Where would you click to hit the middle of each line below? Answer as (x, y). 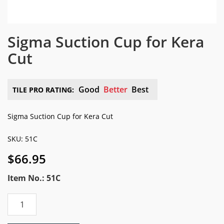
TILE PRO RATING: (43, 90)
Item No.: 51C (34, 178)
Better (115, 89)
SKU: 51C (22, 139)
